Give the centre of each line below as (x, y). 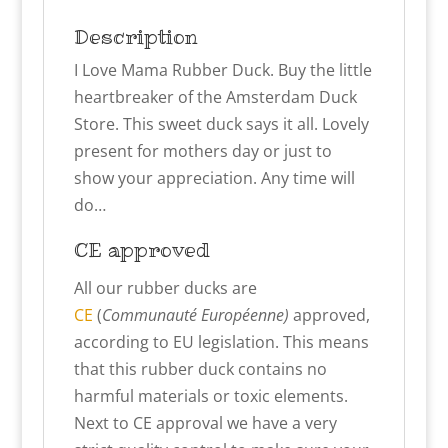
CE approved (141, 250)
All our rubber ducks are (165, 288)
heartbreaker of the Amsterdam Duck (215, 97)
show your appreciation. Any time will (214, 178)
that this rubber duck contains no (200, 369)
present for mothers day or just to (202, 151)
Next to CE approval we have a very (205, 423)
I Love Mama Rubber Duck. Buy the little (222, 70)
